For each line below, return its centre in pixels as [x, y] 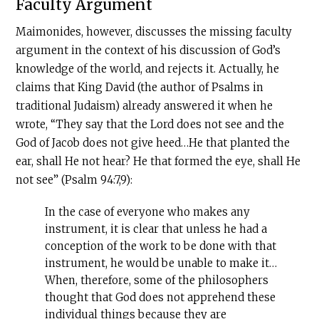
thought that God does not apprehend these [160, 297]
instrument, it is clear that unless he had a [156, 229]
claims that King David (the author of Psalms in [140, 87]
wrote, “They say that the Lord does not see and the [150, 124]
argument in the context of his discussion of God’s [148, 50]
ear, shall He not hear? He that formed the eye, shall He [158, 161]
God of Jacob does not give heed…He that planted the [153, 143]
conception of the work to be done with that [160, 246]
